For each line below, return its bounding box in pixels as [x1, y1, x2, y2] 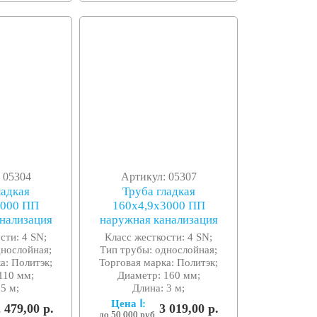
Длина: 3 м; [132, 282, 185, 294]
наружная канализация [99, 213, 218, 227]
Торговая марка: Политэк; [99, 256, 219, 269]
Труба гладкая [122, 185, 195, 199]
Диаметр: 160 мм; [117, 269, 200, 282]
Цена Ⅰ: [110, 297, 146, 310]
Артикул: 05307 [120, 171, 197, 183]
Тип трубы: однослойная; [100, 243, 218, 256]
